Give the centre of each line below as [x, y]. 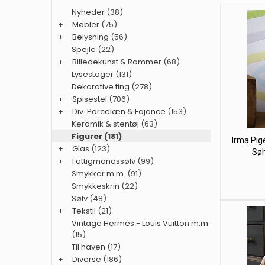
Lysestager [93, 74]
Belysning [91, 37]
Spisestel [90, 99]
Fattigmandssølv [104, 161]
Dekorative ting [101, 87]
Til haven [88, 247]
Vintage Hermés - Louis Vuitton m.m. [141, 223]
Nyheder [88, 12]
